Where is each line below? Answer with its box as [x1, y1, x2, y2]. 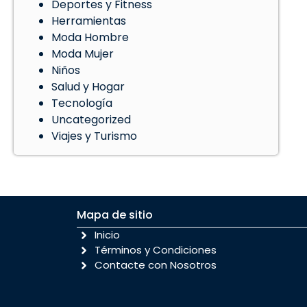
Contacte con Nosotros [95, 258, 217, 273]
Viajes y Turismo [51, 128, 137, 145]
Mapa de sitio [77, 207, 153, 223]
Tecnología [51, 95, 112, 112]
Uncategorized [51, 112, 131, 128]
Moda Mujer [51, 46, 114, 62]
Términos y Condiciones [95, 243, 217, 258]
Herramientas [51, 13, 126, 29]
